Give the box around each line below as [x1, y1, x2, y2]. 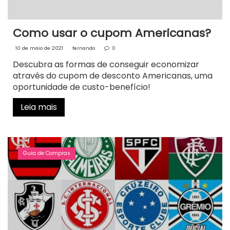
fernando [72, 44, 95, 51]
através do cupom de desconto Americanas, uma [13, 69, 213, 82]
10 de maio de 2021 [15, 44, 63, 51]
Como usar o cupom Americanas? [13, 25, 211, 41]
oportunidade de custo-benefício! [13, 81, 150, 93]
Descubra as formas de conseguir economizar [13, 58, 199, 70]
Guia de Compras [23, 149, 70, 157]
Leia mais [21, 101, 57, 113]
